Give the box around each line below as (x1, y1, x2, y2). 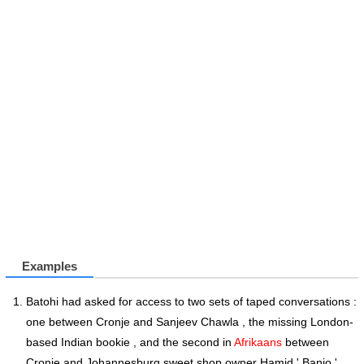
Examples (22, 260, 77, 273)
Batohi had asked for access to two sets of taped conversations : (26, 295, 357, 308)
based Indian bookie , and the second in (26, 336, 234, 349)
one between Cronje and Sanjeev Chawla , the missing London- (26, 315, 353, 328)
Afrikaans (234, 336, 282, 349)
